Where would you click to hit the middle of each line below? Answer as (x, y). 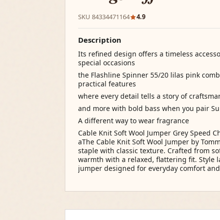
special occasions (107, 63)
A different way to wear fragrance (134, 121)
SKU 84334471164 (104, 17)
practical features (107, 84)
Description (100, 40)
